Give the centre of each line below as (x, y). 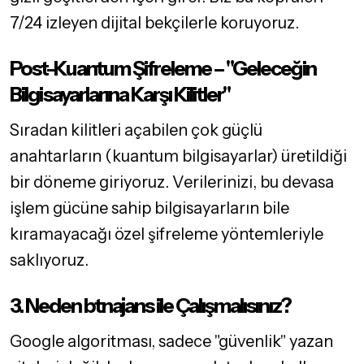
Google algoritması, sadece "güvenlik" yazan (171, 342)
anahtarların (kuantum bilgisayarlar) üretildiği (178, 156)
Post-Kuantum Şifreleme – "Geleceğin (163, 69)
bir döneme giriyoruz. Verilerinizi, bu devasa (172, 182)
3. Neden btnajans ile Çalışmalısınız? (150, 306)
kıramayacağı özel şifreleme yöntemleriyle (167, 234)
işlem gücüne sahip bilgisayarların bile (149, 208)
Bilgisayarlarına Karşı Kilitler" (120, 95)
